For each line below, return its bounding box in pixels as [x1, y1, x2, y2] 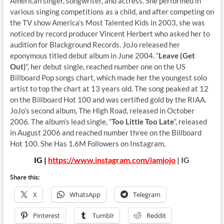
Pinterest [32, 210, 60, 220]
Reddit [146, 210, 166, 220]
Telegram [132, 189, 160, 199]
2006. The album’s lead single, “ [9, 116, 111, 126]
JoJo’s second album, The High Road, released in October [9, 105, 194, 115]
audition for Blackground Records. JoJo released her [9, 39, 180, 49]
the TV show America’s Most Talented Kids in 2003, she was [9, 17, 205, 27]
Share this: [9, 172, 39, 181]
